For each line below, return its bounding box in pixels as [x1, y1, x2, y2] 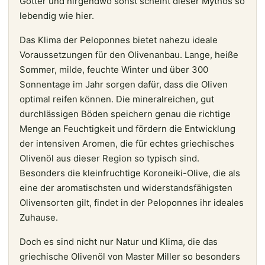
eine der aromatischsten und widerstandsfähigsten [20, 182, 232, 193]
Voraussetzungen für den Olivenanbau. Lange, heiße [20, 49, 238, 60]
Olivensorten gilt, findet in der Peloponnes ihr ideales [20, 196, 244, 208]
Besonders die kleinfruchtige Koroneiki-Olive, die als [20, 167, 240, 179]
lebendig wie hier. [20, 9, 94, 21]
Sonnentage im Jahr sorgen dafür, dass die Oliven [20, 78, 228, 90]
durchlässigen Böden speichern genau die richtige [20, 108, 231, 119]
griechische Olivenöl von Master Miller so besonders [20, 250, 240, 262]
